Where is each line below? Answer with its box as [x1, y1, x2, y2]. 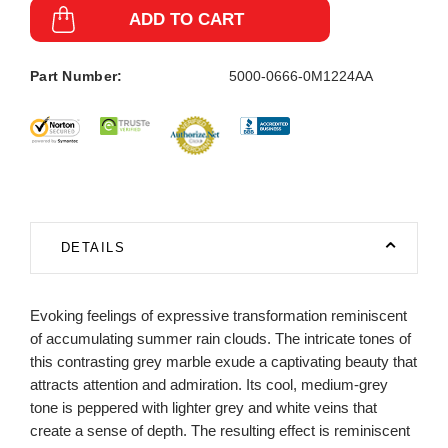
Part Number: [30, 68, 123, 84]
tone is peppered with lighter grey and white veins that [30, 398, 377, 416]
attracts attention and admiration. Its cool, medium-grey [30, 375, 388, 393]
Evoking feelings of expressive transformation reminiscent [30, 306, 407, 324]
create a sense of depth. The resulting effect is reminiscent [30, 421, 410, 439]
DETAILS [60, 240, 126, 255]
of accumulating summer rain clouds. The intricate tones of [30, 329, 411, 347]
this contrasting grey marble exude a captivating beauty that [30, 352, 417, 370]
